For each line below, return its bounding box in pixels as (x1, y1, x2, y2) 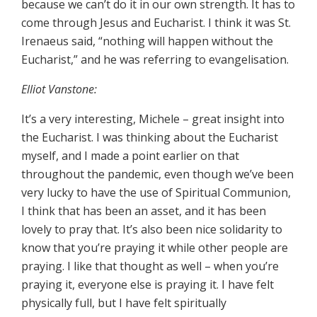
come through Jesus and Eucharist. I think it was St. (21, 15, 291, 31)
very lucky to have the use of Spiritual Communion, (21, 185, 291, 201)
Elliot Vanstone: (21, 81, 97, 98)
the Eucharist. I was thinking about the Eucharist (21, 129, 278, 146)
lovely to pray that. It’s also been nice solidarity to (21, 221, 282, 238)
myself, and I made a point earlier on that (21, 148, 239, 164)
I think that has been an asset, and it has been (21, 203, 266, 219)
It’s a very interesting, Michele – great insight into (21, 111, 284, 127)
